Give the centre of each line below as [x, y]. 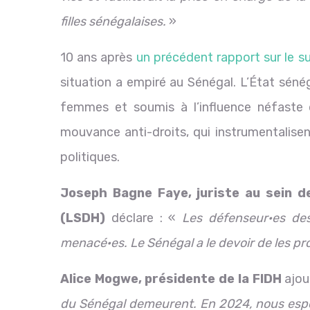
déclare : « [144, 218]
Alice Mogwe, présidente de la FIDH [171, 279]
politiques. [90, 157]
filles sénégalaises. [113, 22]
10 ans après [98, 58]
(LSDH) [83, 218]
